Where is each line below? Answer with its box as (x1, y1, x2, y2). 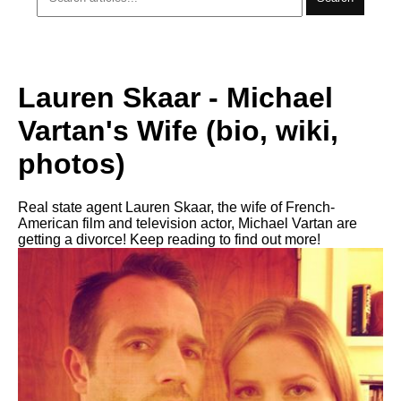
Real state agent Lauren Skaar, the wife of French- (18, 200, 335, 215)
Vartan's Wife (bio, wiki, (18, 114, 338, 147)
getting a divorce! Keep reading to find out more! (18, 232, 320, 247)
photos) (18, 147, 125, 180)
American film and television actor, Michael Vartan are (18, 216, 357, 231)
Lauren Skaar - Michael (18, 81, 333, 114)
